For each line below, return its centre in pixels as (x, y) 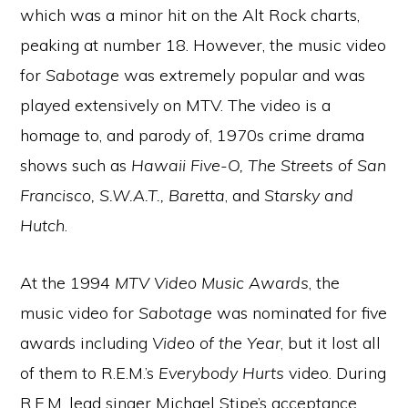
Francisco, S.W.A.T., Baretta (123, 195)
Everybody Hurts (224, 373)
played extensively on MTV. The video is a (176, 105)
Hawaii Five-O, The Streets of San (259, 165)
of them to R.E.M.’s (90, 373)
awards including (87, 343)
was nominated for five (300, 313)
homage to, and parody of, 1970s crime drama (193, 135)
